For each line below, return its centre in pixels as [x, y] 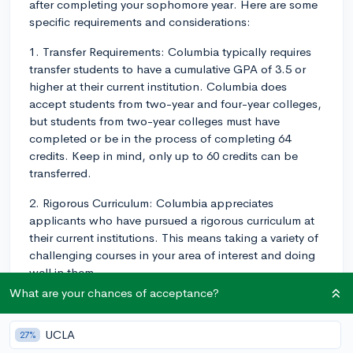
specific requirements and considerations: [140, 21]
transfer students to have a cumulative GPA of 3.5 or [167, 69]
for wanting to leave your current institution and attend [174, 336]
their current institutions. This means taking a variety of [174, 237]
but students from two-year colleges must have [154, 121]
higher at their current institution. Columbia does [158, 86]
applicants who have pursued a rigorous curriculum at [172, 220]
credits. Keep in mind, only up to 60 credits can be [163, 155]
